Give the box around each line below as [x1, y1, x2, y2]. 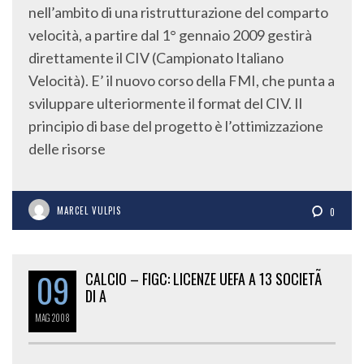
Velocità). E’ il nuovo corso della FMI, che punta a [28, 71, 335, 90]
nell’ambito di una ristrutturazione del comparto [28, 3, 328, 22]
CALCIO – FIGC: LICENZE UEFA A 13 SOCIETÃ [85, 268, 325, 290]
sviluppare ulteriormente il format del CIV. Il [28, 94, 302, 113]
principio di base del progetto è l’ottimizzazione [28, 117, 323, 136]
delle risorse [28, 140, 106, 158]
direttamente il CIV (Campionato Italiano [28, 49, 284, 67]
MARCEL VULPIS [57, 204, 121, 218]
